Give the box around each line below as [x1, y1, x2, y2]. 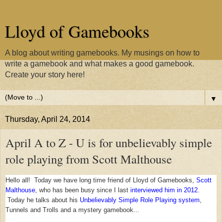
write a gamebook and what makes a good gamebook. [5, 59, 194, 68]
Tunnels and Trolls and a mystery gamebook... [5, 206, 139, 214]
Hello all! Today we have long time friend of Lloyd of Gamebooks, [5, 176, 196, 184]
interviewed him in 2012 [130, 186, 198, 194]
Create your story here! [5, 70, 85, 79]
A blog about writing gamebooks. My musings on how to [5, 49, 200, 57]
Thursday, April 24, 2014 [5, 115, 90, 123]
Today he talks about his [5, 196, 80, 204]
